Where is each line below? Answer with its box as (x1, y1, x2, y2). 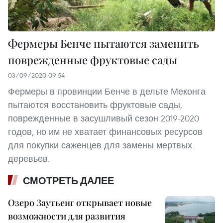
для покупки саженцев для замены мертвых (8, 139, 192, 151)
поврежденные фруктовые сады (8, 52, 177, 68)
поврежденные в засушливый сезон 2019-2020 (8, 112, 199, 124)
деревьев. (8, 153, 50, 165)
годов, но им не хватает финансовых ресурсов (8, 126, 203, 138)
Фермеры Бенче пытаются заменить (8, 36, 199, 51)
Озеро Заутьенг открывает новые (8, 197, 152, 209)
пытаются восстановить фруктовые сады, (8, 99, 182, 111)
